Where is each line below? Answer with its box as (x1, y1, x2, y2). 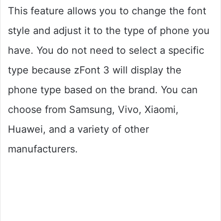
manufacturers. (8, 143, 78, 155)
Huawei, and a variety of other (8, 123, 149, 135)
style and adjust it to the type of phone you (8, 24, 210, 37)
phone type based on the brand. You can (8, 83, 198, 96)
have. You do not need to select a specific (8, 44, 204, 56)
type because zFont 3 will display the (8, 64, 182, 76)
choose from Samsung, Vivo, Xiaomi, (8, 103, 179, 115)
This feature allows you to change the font (8, 4, 206, 17)
